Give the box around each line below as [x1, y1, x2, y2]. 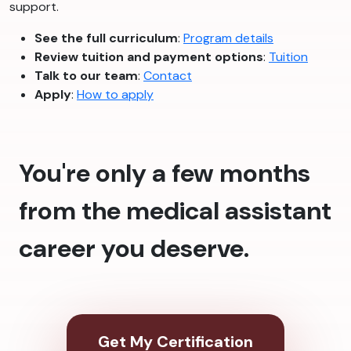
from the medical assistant [19, 194, 331, 228]
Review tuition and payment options [34, 49, 263, 66]
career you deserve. [19, 232, 249, 266]
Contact [143, 67, 192, 85]
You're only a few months [19, 157, 310, 190]
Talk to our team [34, 67, 138, 85]
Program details [183, 30, 273, 47]
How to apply [77, 86, 154, 103]
